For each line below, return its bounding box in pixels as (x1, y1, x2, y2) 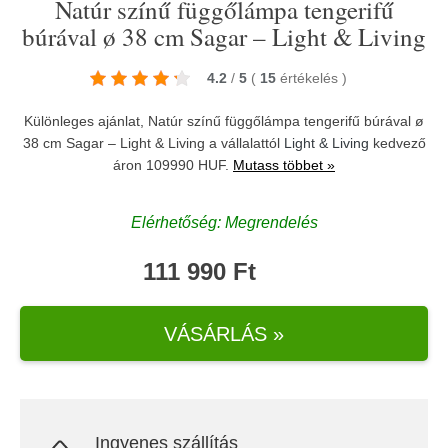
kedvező (368, 135, 426, 151)
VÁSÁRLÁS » (164, 322, 284, 345)
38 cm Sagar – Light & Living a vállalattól (22, 135, 284, 151)
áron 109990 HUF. (113, 157, 233, 173)
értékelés (279, 70, 342, 86)
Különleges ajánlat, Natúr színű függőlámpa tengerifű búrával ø (24, 113, 424, 129)
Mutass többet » (233, 157, 335, 173)
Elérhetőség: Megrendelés (130, 214, 318, 231)
